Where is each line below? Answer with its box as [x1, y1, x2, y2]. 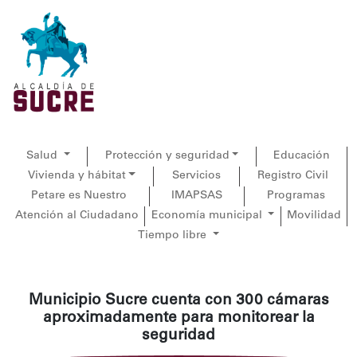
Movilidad [286, 210, 341, 222]
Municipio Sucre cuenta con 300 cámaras [28, 293, 329, 308]
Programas [266, 190, 325, 202]
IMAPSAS [171, 190, 222, 202]
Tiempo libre [138, 230, 210, 241]
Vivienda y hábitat [27, 171, 126, 182]
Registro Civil [257, 171, 329, 182]
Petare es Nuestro [31, 190, 127, 202]
